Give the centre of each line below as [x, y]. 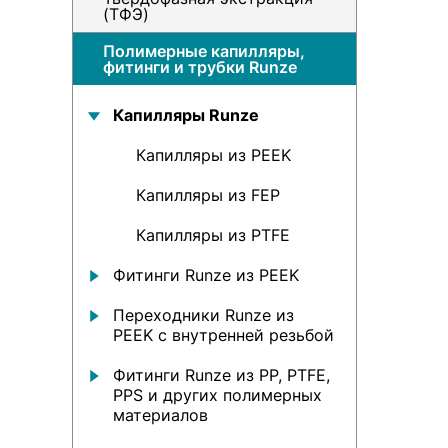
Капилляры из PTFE [213, 235]
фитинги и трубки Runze [200, 67]
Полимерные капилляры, [204, 51]
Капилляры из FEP [208, 195]
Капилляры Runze [186, 115]
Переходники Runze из [203, 315]
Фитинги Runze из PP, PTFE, [221, 375]
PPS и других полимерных [217, 395]
